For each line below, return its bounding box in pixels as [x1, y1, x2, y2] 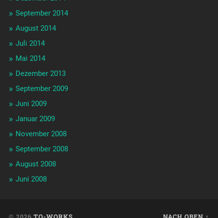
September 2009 [15, 84, 68, 93]
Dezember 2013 [15, 69, 66, 78]
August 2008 [15, 160, 56, 169]
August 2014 [15, 24, 56, 33]
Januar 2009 [15, 114, 55, 124]
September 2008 [15, 145, 68, 154]
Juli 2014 [15, 39, 45, 48]
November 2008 [15, 129, 67, 139]
